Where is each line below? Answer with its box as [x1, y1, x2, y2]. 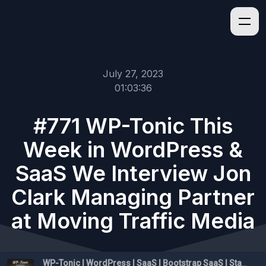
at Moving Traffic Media [11, 208, 255, 234]
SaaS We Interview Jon [15, 160, 251, 186]
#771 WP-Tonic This [33, 113, 233, 139]
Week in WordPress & [23, 137, 243, 163]
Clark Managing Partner [11, 184, 255, 210]
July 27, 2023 [103, 68, 163, 80]
